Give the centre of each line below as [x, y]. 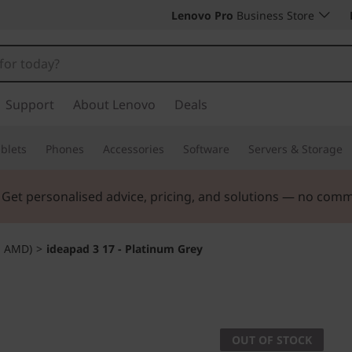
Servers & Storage [295, 149]
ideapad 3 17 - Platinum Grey [125, 249]
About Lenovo [114, 104]
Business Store [274, 15]
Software [206, 149]
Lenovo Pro [202, 15]
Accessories [134, 149]
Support [30, 104]
